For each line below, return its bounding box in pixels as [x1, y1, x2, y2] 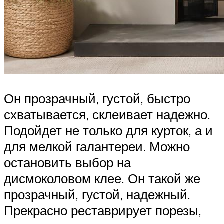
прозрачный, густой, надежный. [4, 186, 190, 202]
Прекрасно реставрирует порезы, [4, 202, 201, 218]
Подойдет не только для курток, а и [4, 122, 213, 138]
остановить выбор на [4, 154, 131, 170]
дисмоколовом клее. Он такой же [4, 170, 200, 186]
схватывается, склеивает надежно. [4, 106, 210, 122]
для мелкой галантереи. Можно [4, 138, 190, 154]
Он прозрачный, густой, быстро [4, 90, 190, 106]
